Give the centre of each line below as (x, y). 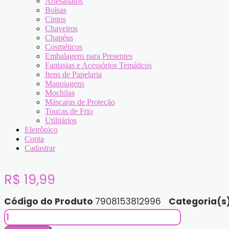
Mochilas (60, 93)
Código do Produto (50, 202)
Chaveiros (61, 28)
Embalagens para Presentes (89, 56)
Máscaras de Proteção (80, 102)
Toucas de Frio (69, 111)
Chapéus (59, 38)
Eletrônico (41, 130)
